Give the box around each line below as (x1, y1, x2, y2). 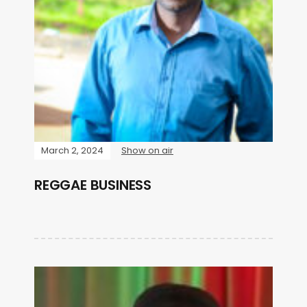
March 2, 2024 (41, 144, 103, 157)
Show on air (121, 144, 173, 157)
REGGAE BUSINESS (34, 175, 151, 195)
